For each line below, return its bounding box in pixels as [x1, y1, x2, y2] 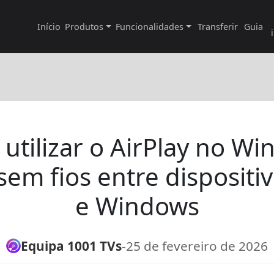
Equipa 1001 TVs [21, 237, 122, 254]
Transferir [198, 20, 238, 32]
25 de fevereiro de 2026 [126, 237, 268, 254]
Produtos [65, 20, 104, 32]
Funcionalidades [116, 20, 184, 32]
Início [37, 20, 61, 32]
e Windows [75, 188, 199, 223]
